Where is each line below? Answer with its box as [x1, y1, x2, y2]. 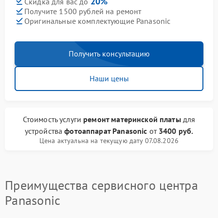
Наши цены [89, 73, 129, 83]
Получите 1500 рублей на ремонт [24, 6, 142, 16]
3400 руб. [159, 126, 194, 136]
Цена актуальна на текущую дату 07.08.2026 [39, 136, 179, 145]
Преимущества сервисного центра [5, 177, 198, 193]
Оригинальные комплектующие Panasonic [24, 16, 171, 26]
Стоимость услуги [22, 114, 84, 124]
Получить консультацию [68, 49, 150, 58]
